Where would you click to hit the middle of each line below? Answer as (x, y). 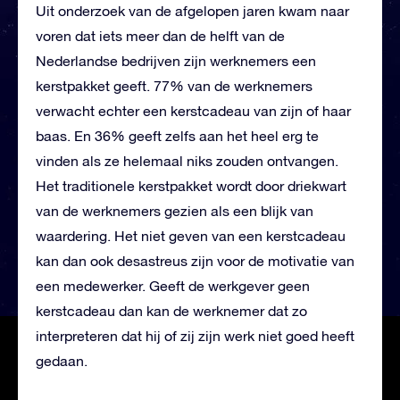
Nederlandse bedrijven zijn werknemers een (176, 60)
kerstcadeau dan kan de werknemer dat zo (171, 310)
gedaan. (62, 360)
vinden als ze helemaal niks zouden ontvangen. (187, 160)
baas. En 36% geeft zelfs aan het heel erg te (177, 135)
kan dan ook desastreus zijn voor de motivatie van (195, 260)
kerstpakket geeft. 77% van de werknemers (174, 85)
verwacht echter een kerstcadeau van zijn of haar (193, 110)
